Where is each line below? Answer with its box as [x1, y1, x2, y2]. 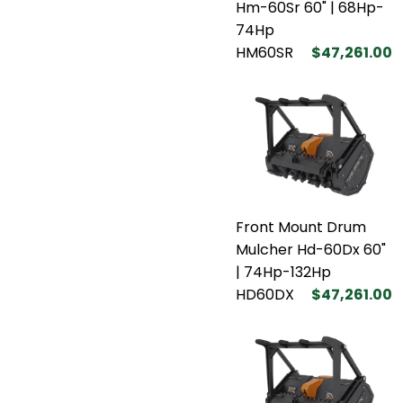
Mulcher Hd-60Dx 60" [236, 238, 386, 260]
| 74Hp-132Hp [236, 261, 331, 282]
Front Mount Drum [236, 216, 366, 237]
